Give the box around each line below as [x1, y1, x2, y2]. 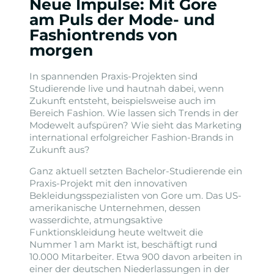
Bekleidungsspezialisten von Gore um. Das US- [29, 190, 242, 202]
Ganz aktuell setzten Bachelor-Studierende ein [29, 165, 242, 177]
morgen [29, 41, 93, 60]
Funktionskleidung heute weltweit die [29, 226, 203, 239]
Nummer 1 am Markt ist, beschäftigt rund [29, 239, 217, 251]
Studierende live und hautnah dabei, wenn [29, 83, 224, 95]
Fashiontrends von [29, 26, 177, 45]
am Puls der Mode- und [29, 10, 215, 29]
